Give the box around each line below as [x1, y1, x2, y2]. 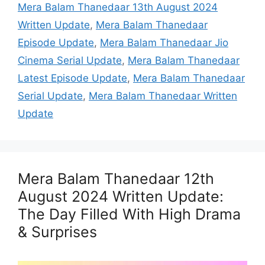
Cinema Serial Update [18, 54, 122, 67]
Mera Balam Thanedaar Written [89, 90, 237, 102]
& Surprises [18, 223, 97, 241]
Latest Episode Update [18, 72, 127, 85]
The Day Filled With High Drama [18, 205, 241, 224]
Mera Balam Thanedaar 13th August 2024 [18, 1, 218, 14]
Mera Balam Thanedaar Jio [100, 37, 228, 49]
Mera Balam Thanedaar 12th [18, 170, 214, 188]
